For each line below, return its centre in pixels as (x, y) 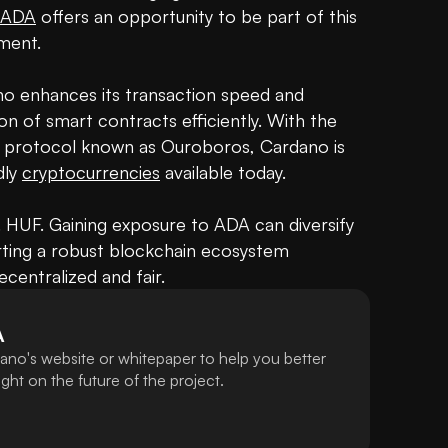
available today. (223, 172)
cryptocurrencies (91, 172)
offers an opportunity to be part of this (196, 16)
